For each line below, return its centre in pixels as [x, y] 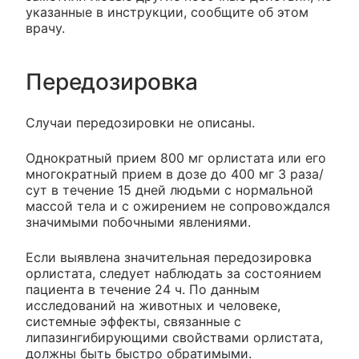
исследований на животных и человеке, [153, 305]
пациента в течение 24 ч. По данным [143, 289]
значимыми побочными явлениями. [138, 222]
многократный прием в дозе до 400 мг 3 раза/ [175, 173]
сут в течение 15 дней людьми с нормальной [169, 190]
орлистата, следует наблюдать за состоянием [173, 273]
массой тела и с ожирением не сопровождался [178, 206]
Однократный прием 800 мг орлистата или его [176, 157]
